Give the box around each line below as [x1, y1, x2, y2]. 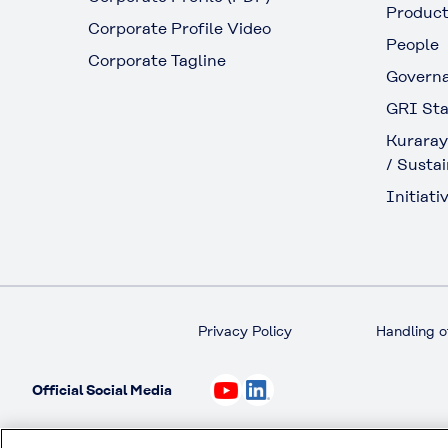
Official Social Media [32, 381, 172, 398]
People [386, 35, 439, 55]
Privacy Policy [198, 323, 293, 340]
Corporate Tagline [88, 51, 226, 71]
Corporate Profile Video [88, 19, 271, 39]
